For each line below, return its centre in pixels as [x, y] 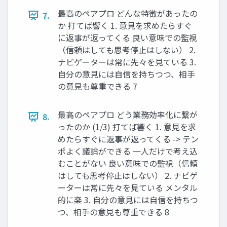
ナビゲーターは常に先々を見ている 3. [127, 62]
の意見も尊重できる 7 [98, 86]
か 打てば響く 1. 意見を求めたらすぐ [125, 26]
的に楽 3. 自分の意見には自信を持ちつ [128, 200]
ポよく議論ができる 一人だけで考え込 [128, 151]
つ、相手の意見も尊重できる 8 [113, 212]
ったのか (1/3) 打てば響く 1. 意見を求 [127, 127]
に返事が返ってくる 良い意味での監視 [127, 38]
